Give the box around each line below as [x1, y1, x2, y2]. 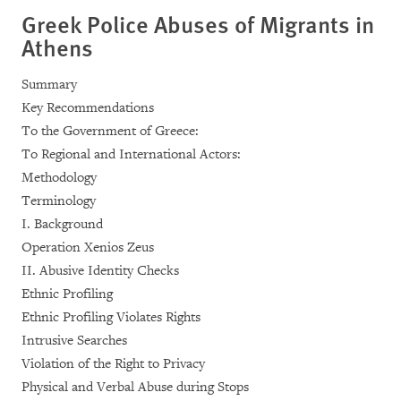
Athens [21, 30, 93, 64]
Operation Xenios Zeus [21, 238, 154, 256]
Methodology [21, 168, 97, 186]
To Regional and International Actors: [21, 145, 241, 163]
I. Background [21, 215, 103, 233]
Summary [21, 75, 77, 93]
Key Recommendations [21, 98, 154, 116]
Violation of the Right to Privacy [21, 354, 205, 372]
